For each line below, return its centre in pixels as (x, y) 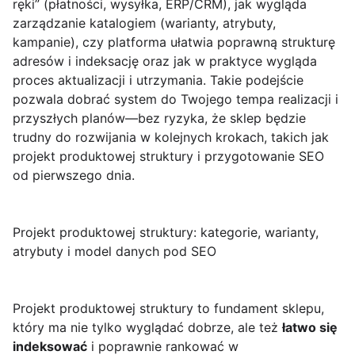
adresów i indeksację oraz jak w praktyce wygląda (165, 61)
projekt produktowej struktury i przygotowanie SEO (168, 157)
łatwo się (310, 328)
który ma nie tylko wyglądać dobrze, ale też (147, 328)
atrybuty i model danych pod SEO (115, 252)
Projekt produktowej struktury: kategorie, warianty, (166, 233)
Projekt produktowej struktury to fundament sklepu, (168, 309)
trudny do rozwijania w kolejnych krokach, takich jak (171, 137)
